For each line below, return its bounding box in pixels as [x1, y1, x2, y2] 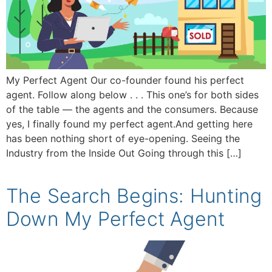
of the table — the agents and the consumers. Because [6, 103, 258, 115]
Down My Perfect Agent [6, 206, 225, 231]
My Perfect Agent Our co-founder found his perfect [6, 73, 244, 86]
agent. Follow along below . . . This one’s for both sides [6, 88, 259, 101]
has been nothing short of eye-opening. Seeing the [6, 132, 240, 144]
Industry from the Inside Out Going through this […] [6, 146, 242, 159]
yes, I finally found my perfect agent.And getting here [6, 117, 253, 130]
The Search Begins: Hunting [6, 183, 262, 208]
